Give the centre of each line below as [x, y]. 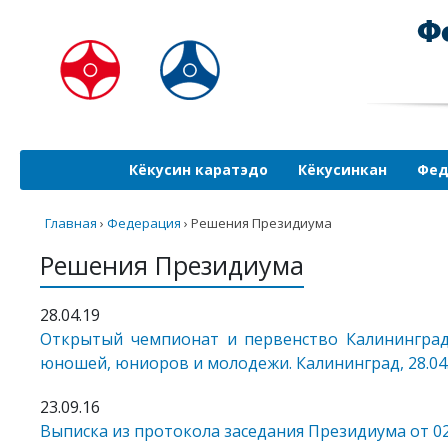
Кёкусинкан [342, 169]
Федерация [144, 223]
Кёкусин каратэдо [198, 169]
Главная [71, 223]
